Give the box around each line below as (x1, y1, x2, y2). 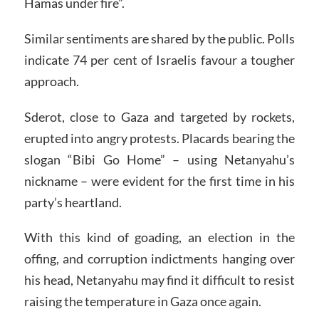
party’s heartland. (23, 194, 122, 210)
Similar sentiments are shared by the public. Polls (23, 30, 296, 46)
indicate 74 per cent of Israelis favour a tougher (23, 51, 296, 68)
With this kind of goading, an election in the (23, 229, 296, 246)
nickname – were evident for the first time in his (23, 172, 296, 189)
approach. (23, 73, 79, 89)
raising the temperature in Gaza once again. (23, 293, 261, 310)
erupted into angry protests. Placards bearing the (23, 130, 296, 146)
